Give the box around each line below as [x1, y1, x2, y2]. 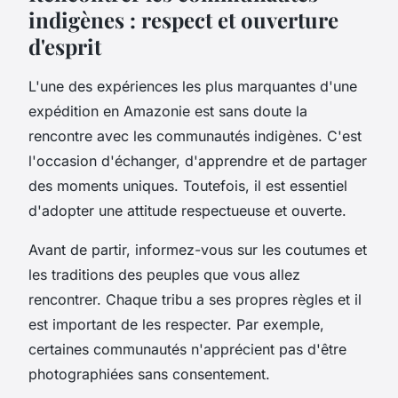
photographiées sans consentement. [28, 364, 270, 383]
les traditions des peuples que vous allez [28, 265, 300, 283]
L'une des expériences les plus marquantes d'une [28, 76, 357, 95]
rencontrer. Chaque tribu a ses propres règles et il [28, 290, 362, 308]
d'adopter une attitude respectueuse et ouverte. [28, 201, 346, 219]
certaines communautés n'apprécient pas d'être [28, 339, 346, 358]
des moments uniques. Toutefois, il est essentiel [28, 176, 347, 195]
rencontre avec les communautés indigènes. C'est [28, 126, 362, 145]
